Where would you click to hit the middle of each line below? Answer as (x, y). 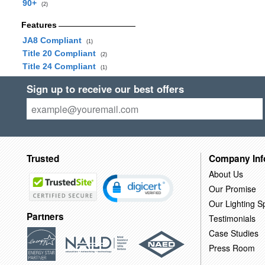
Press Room (232, 248)
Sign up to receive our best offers (105, 89)
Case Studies (233, 233)
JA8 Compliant (54, 40)
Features (39, 25)
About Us (226, 174)
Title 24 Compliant (61, 66)
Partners (45, 217)
